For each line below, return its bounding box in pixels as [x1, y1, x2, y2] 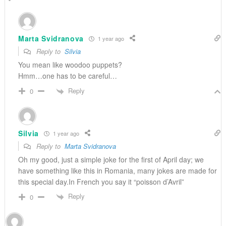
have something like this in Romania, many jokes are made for [18, 165, 217, 176]
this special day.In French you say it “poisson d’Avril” [18, 177, 184, 187]
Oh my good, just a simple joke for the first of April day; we [18, 154, 204, 165]
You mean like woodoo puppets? [18, 60, 122, 70]
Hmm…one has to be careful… [18, 71, 117, 81]
